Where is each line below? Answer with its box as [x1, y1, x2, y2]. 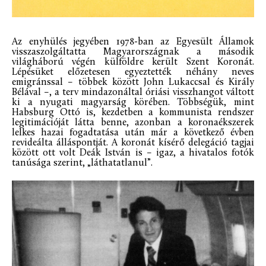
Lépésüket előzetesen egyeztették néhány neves [12, 68, 254, 78]
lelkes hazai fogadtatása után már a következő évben [12, 128, 254, 138]
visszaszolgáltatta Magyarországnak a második [12, 47, 254, 58]
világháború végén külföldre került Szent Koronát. [12, 58, 254, 68]
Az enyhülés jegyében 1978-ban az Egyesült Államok [12, 37, 254, 47]
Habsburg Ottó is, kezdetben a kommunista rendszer [12, 108, 254, 118]
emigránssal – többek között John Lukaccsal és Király [12, 78, 254, 88]
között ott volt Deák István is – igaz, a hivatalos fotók [12, 148, 254, 159]
